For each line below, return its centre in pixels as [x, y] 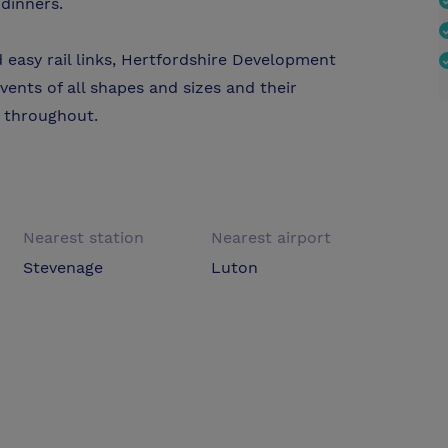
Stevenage [63, 268]
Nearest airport [270, 238]
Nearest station [84, 238]
